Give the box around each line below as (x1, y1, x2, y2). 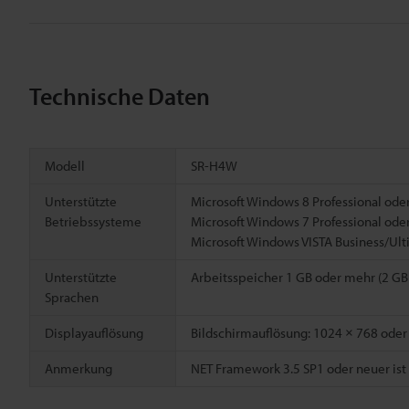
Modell (45, 156, 85, 174)
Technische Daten (29, 80, 210, 111)
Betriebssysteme (45, 212, 142, 230)
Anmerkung (45, 359, 112, 377)
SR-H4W (191, 156, 237, 174)
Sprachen (45, 288, 99, 306)
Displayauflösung (45, 323, 143, 341)
